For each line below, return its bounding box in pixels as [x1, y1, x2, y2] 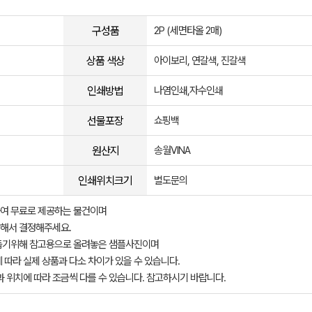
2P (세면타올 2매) [154, 24, 221, 37]
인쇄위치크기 [78, 173, 132, 187]
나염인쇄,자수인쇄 [154, 84, 223, 97]
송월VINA [154, 144, 190, 157]
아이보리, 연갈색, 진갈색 [154, 54, 246, 67]
